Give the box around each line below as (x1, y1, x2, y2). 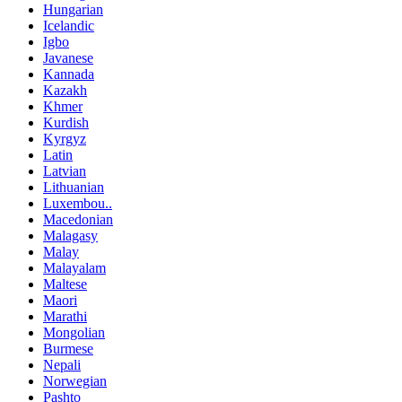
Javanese (43, 50, 93, 66)
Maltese (43, 276, 87, 293)
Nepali (43, 357, 81, 373)
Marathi (43, 309, 87, 325)
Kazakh (43, 83, 87, 99)
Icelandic (43, 18, 94, 34)
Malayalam (43, 260, 106, 276)
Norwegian (43, 373, 107, 389)
